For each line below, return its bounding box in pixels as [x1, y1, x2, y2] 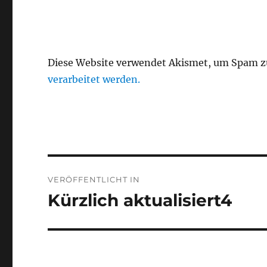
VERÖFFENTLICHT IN [48, 174, 141, 184]
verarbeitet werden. [48, 73, 141, 85]
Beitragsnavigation [47, 159, 190, 177]
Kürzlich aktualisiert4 [48, 190, 232, 210]
